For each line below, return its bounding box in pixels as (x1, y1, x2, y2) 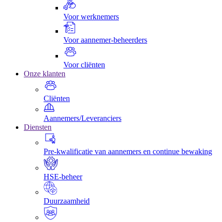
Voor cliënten (63, 60, 105, 69)
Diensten (24, 122, 52, 131)
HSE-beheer (44, 172, 82, 181)
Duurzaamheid (44, 196, 90, 205)
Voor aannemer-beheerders (63, 35, 147, 44)
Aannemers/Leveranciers (44, 113, 121, 122)
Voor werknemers (63, 12, 119, 21)
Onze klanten (24, 69, 65, 78)
